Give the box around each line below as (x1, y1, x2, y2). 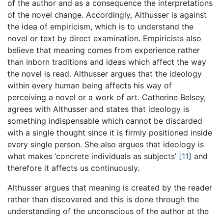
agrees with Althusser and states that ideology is (7, 104, 189, 114)
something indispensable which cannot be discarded (7, 115, 202, 126)
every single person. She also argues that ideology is (7, 139, 204, 149)
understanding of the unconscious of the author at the (7, 206, 209, 216)
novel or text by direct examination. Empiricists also (7, 33, 201, 43)
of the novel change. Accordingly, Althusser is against (7, 9, 207, 20)
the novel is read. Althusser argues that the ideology (7, 68, 202, 79)
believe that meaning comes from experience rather (7, 45, 200, 55)
